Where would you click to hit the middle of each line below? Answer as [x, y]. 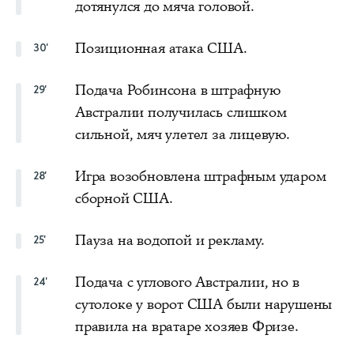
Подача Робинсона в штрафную [178, 90]
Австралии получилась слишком [181, 112]
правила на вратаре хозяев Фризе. [187, 326]
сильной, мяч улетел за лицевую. [183, 134]
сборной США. [124, 198]
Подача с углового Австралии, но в [187, 282]
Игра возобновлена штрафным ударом [201, 176]
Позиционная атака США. [161, 48]
